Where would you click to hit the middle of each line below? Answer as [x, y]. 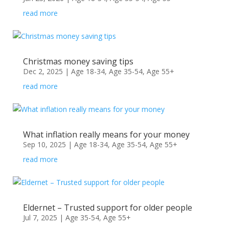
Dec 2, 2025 [43, 71]
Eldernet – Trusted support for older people [107, 208]
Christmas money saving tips [78, 61]
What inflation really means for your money [106, 134]
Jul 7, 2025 [40, 217]
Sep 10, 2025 [44, 144]
